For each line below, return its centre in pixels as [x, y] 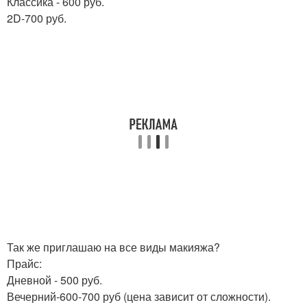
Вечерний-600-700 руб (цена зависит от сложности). [139, 296]
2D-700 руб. [37, 18]
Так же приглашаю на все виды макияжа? [113, 247]
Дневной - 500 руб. [54, 280]
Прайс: [24, 263]
